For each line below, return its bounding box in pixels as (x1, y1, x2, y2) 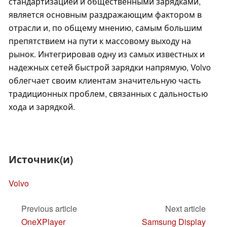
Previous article (21, 202, 77, 214)
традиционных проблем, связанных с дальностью (9, 88, 208, 100)
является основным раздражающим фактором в (9, 9, 202, 21)
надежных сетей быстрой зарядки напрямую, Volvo (9, 61, 211, 73)
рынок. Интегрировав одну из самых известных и (9, 48, 205, 60)
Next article (165, 202, 206, 214)
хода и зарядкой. (9, 101, 75, 113)
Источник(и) (9, 152, 73, 166)
